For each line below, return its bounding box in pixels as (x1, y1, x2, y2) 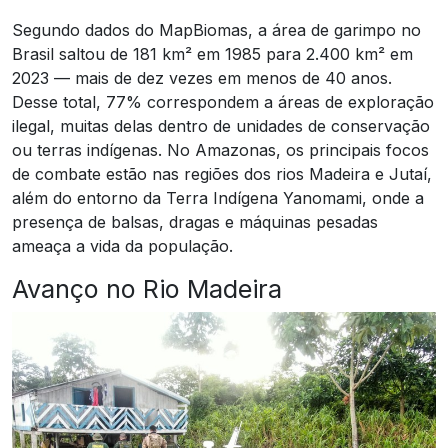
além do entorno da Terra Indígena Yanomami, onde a (12, 187, 424, 208)
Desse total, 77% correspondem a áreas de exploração (12, 91, 434, 112)
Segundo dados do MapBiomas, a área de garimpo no (12, 19, 421, 40)
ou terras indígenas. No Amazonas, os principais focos (12, 139, 429, 160)
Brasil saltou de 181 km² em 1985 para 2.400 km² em (12, 43, 413, 64)
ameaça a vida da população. (12, 235, 233, 256)
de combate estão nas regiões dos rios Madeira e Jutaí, (12, 163, 432, 184)
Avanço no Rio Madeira (12, 273, 282, 304)
